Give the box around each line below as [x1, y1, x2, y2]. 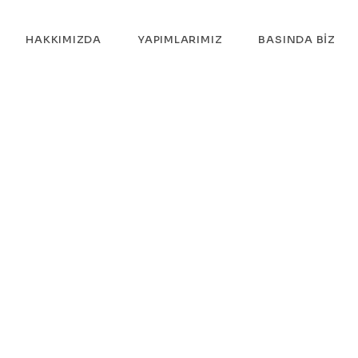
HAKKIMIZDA [26, 33, 102, 46]
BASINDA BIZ [258, 33, 336, 46]
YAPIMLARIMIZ [137, 33, 223, 46]
